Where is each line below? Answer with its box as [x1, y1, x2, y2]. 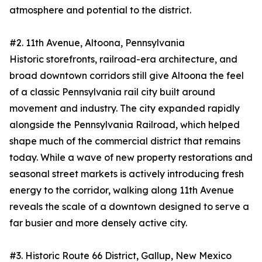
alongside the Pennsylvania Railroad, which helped [9, 119, 240, 131]
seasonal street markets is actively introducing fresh [9, 168, 244, 180]
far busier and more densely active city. [9, 217, 187, 229]
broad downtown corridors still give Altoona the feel [9, 70, 244, 82]
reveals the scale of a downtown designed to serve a [9, 201, 249, 213]
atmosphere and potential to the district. [9, 4, 191, 16]
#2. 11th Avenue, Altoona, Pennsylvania [9, 37, 185, 49]
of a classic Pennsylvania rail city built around [9, 86, 215, 98]
